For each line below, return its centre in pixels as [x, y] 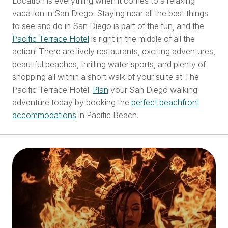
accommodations [44, 115]
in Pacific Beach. [107, 115]
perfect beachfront [165, 102]
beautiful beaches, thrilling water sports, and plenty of [109, 64]
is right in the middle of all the [142, 38]
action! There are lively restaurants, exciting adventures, [114, 51]
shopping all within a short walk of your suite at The [106, 77]
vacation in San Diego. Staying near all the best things [110, 13]
